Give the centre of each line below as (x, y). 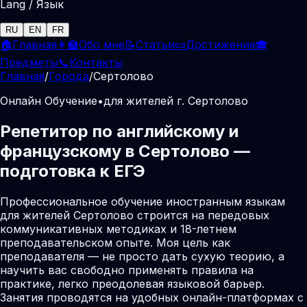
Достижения (220, 45)
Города (69, 76)
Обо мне (102, 45)
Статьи (155, 45)
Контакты (96, 62)
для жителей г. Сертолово (176, 101)
